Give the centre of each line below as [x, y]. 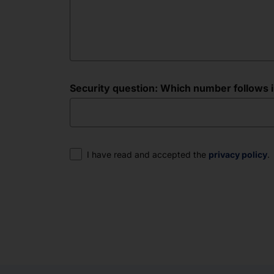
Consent [90, 154]
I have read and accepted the [148, 154]
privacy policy [238, 154]
